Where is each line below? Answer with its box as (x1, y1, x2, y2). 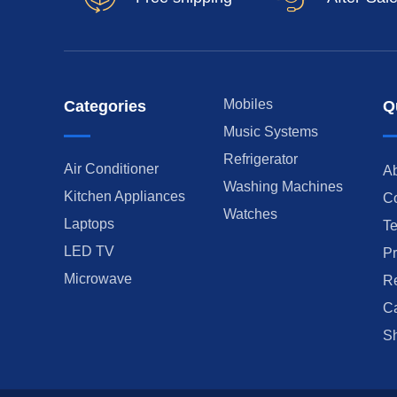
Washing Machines (223, 178, 343, 194)
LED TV (64, 243, 114, 259)
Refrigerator (223, 151, 298, 167)
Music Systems (223, 123, 318, 139)
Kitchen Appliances (64, 188, 185, 204)
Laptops (64, 215, 114, 231)
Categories (64, 97, 146, 115)
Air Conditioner (64, 160, 159, 176)
